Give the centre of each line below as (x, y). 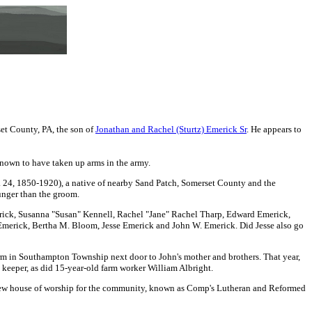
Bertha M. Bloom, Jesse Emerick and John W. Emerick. (135, 225)
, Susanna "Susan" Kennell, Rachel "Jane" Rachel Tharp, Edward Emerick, (152, 214)
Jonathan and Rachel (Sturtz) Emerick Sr (171, 129)
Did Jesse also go (271, 225)
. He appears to (274, 129)
